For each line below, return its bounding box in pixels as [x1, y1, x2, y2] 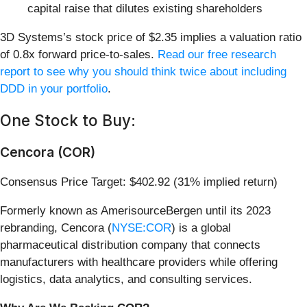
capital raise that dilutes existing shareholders [27, 1, 262, 15]
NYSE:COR [112, 221, 171, 234]
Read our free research [158, 47, 276, 61]
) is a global [171, 221, 231, 234]
